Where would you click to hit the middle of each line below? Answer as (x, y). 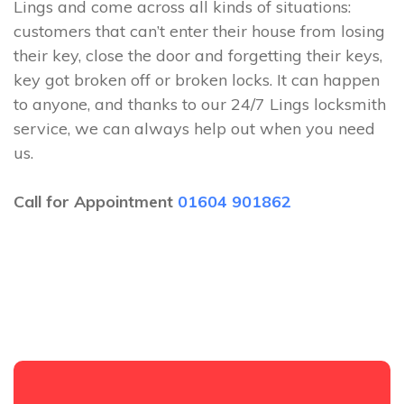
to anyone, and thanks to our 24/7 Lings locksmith (200, 104)
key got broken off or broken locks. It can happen (197, 80)
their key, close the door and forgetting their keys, (198, 55)
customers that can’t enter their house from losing (199, 31)
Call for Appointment (96, 202)
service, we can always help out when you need (194, 129)
